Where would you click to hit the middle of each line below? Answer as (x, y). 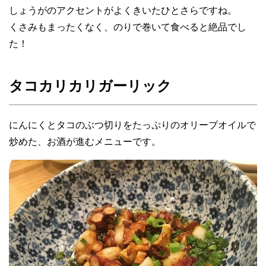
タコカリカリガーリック (90, 85)
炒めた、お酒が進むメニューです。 (85, 141)
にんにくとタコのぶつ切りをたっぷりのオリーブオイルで (132, 125)
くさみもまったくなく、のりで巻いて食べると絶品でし (128, 27)
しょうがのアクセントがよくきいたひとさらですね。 (123, 10)
